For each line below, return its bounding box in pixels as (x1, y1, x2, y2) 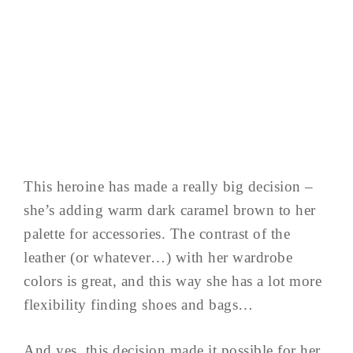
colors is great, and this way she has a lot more (24, 272, 321, 289)
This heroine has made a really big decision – (24, 177, 314, 195)
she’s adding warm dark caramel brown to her (24, 201, 316, 218)
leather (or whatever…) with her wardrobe (24, 248, 292, 266)
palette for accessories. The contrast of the (24, 225, 290, 242)
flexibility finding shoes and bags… (24, 295, 254, 313)
